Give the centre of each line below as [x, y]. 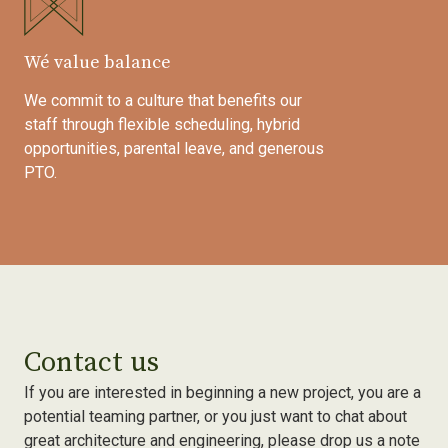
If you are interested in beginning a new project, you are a [222, 393]
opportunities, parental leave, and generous [174, 149]
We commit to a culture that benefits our [163, 101]
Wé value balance [97, 63]
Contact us [91, 363]
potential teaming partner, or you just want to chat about [215, 417]
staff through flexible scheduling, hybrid [162, 125]
